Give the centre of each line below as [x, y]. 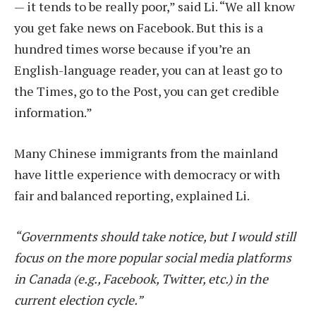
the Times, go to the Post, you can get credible [147, 91]
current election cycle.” [79, 299]
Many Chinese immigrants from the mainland [146, 153]
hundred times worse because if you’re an [132, 49]
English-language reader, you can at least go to [148, 70]
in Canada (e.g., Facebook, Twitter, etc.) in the [141, 278]
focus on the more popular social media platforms [153, 257]
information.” [53, 113]
